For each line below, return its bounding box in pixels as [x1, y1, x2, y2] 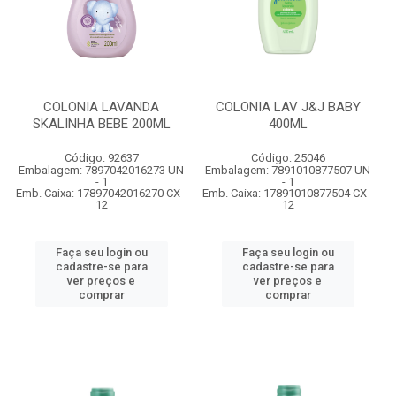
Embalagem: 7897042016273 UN [19, 164, 184, 177]
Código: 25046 [250, 151, 325, 164]
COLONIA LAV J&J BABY [215, 99, 361, 115]
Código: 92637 [64, 151, 139, 164]
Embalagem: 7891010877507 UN [205, 164, 370, 177]
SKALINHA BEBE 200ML [32, 116, 171, 132]
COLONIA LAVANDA [43, 99, 159, 115]
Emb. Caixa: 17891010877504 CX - [202, 187, 373, 200]
